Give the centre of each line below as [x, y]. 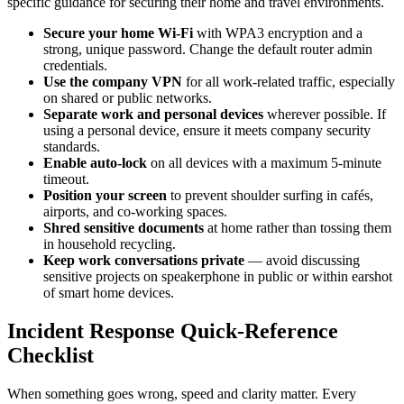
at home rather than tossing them [298, 227]
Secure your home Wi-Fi [118, 32]
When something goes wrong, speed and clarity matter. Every [182, 393]
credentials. [75, 65]
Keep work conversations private [144, 260]
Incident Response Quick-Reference [173, 331]
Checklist [50, 355]
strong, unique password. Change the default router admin [208, 49]
